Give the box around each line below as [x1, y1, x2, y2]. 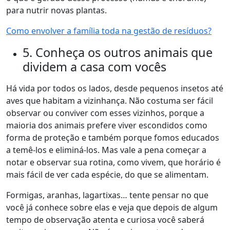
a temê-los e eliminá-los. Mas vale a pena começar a [6, 144, 206, 156]
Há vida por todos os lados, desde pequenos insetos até [6, 83, 223, 94]
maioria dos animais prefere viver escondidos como [6, 120, 207, 131]
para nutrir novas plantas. [6, 5, 107, 16]
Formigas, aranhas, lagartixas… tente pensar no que [6, 189, 208, 201]
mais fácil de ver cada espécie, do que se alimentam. [6, 169, 210, 180]
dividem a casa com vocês [23, 59, 166, 75]
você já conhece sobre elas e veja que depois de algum [6, 202, 218, 213]
